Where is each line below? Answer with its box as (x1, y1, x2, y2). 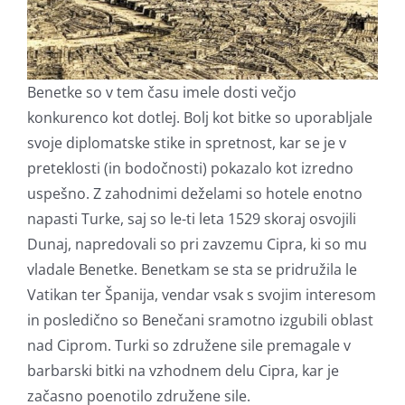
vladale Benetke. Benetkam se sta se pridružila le (27, 259, 357, 279)
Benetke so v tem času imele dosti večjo (27, 81, 297, 102)
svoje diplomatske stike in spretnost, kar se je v (27, 132, 346, 153)
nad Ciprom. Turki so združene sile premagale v (27, 334, 351, 355)
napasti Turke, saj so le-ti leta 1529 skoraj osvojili (27, 208, 356, 229)
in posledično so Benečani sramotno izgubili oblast (27, 309, 373, 330)
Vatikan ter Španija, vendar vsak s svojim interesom (27, 284, 376, 305)
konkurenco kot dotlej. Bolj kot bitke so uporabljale (27, 107, 372, 127)
